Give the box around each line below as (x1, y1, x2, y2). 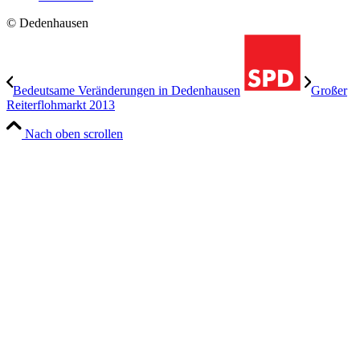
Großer (311, 84, 347, 98)
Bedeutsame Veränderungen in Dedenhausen (13, 84, 240, 98)
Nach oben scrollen (25, 127, 123, 141)
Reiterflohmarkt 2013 (6, 98, 115, 112)
